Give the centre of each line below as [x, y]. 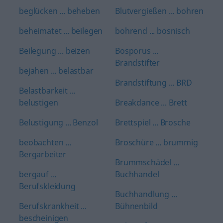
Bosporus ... [137, 51]
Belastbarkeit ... [47, 91]
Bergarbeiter [43, 154]
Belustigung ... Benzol [58, 122]
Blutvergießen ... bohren [160, 11]
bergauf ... [38, 174]
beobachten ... [45, 142]
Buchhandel [137, 174]
